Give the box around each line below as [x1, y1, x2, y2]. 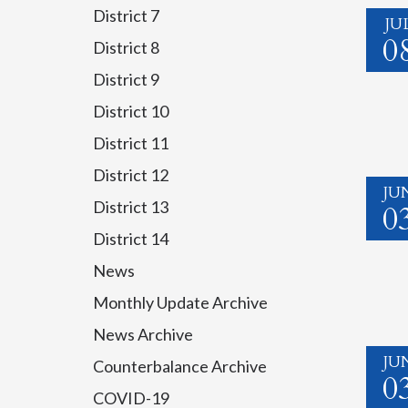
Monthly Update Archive [93, 292, 268, 312]
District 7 [93, 5, 159, 25]
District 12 [93, 165, 168, 185]
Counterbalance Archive [93, 356, 267, 376]
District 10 [93, 101, 168, 121]
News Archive [93, 324, 193, 344]
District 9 [93, 69, 159, 89]
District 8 [93, 37, 159, 57]
